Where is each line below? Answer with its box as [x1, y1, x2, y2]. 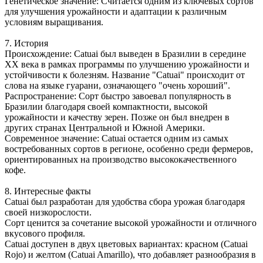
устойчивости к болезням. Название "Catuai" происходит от [5, 69, 245, 80]
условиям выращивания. [5, 16, 103, 27]
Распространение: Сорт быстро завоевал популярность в [5, 90, 231, 101]
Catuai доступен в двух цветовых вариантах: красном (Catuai [5, 238, 248, 249]
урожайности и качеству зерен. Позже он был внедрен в [5, 112, 230, 122]
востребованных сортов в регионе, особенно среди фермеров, [5, 143, 253, 154]
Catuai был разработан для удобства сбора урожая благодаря [5, 196, 245, 207]
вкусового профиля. [5, 228, 85, 238]
